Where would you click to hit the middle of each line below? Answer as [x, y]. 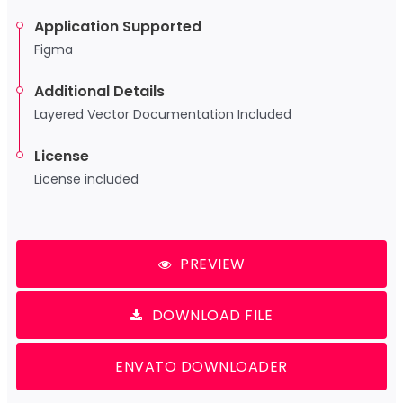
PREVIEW [213, 264]
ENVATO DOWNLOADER [201, 366]
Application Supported [117, 26]
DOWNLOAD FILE [212, 315]
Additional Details [99, 91]
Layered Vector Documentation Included [162, 114]
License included [86, 179]
